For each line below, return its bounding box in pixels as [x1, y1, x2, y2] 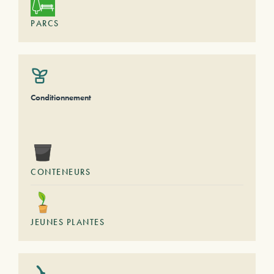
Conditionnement [31, 92, 91, 103]
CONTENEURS [31, 166, 91, 177]
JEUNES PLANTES [31, 217, 105, 228]
